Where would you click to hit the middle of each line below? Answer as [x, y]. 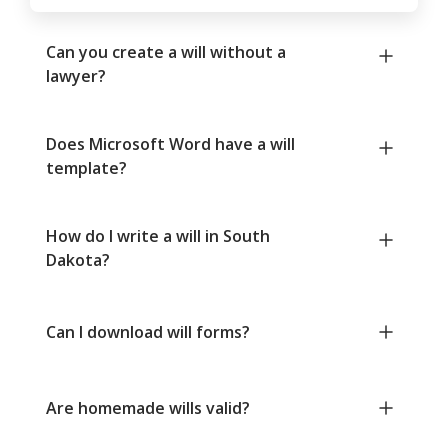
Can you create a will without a [166, 52]
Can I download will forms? [148, 332]
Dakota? [78, 260]
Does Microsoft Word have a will [170, 144]
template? [86, 168]
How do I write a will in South [158, 236]
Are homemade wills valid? [148, 408]
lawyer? [76, 76]
